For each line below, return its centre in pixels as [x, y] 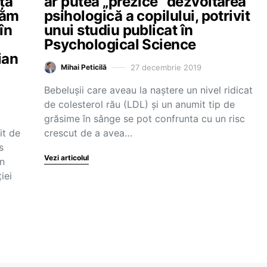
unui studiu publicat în [119, 30]
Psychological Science [120, 44]
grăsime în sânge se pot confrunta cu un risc [145, 119]
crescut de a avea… [88, 133]
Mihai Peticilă [84, 67]
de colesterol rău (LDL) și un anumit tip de [139, 104]
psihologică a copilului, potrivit [147, 16]
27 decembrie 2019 [166, 67]
